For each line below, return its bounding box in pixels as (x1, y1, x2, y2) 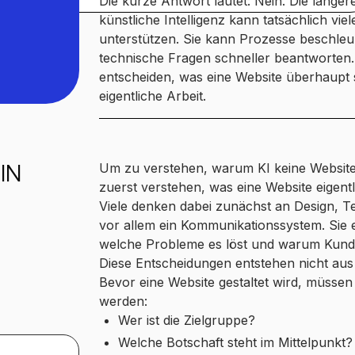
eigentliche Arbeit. (98, 87, 206, 104)
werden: (98, 292, 147, 309)
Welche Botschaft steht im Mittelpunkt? (117, 334, 353, 350)
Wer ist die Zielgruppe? (117, 311, 255, 328)
